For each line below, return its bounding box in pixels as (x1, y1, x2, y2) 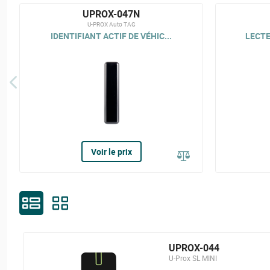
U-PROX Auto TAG (87, 20, 136, 28)
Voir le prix (90, 145, 132, 157)
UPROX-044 (168, 241, 219, 254)
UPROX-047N (83, 7, 140, 20)
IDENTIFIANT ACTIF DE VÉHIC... (51, 30, 172, 42)
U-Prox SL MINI (168, 253, 217, 263)
